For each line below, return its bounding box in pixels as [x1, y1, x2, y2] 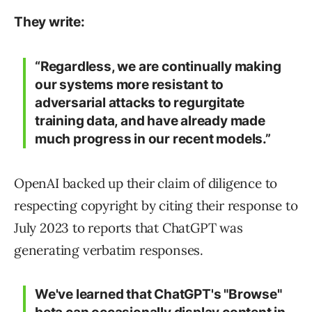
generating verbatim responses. [14, 241, 204, 258]
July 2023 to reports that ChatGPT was [14, 219, 243, 236]
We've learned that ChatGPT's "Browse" [35, 286, 282, 302]
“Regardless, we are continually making [35, 58, 281, 75]
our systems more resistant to [35, 76, 224, 93]
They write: [14, 13, 85, 30]
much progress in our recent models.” [35, 130, 271, 147]
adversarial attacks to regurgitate [35, 94, 245, 111]
